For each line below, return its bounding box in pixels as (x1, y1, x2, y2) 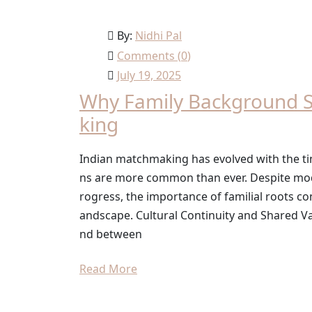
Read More (79, 261, 137, 277)
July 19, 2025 (117, 68, 181, 84)
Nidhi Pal (135, 28, 182, 44)
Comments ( (117, 48, 181, 64)
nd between (79, 226, 142, 242)
